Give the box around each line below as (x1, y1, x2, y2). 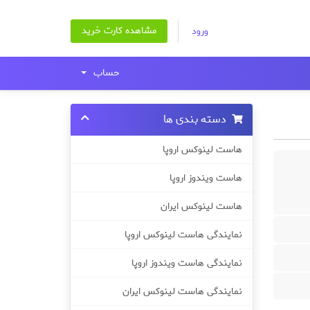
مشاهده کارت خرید (82, 23, 156, 39)
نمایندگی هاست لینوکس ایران (122, 284, 242, 299)
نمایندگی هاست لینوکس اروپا (124, 227, 242, 242)
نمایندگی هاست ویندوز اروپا (131, 255, 242, 271)
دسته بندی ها (163, 110, 232, 129)
